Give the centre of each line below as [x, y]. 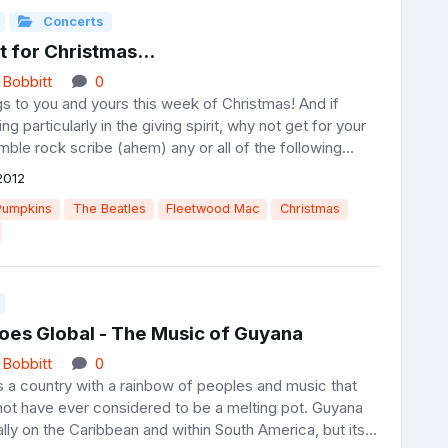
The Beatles [109, 209]
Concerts [71, 21]
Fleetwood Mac [213, 209]
